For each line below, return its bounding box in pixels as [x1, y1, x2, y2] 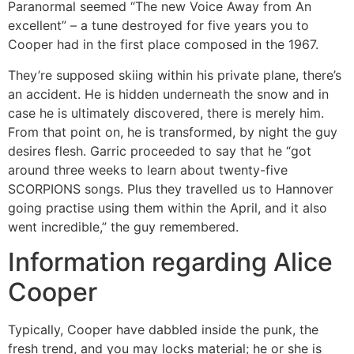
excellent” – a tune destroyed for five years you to [8, 17, 309, 34]
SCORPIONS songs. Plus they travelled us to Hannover [8, 180, 333, 197]
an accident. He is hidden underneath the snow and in [8, 85, 329, 102]
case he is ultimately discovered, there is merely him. [8, 104, 324, 121]
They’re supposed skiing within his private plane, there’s [8, 66, 341, 83]
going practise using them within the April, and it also [8, 199, 327, 216]
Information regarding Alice [8, 247, 333, 278]
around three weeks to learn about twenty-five [8, 161, 288, 178]
